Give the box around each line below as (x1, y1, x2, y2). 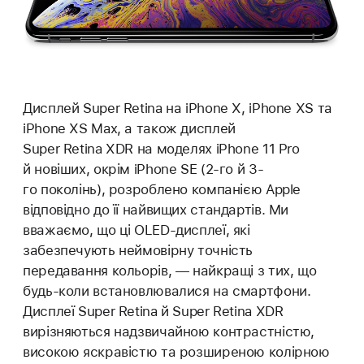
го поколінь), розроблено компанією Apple (23, 181, 301, 198)
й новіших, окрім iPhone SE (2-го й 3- (23, 161, 264, 178)
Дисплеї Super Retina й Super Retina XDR (23, 303, 284, 320)
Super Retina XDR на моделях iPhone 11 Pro (23, 141, 300, 158)
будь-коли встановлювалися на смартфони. (23, 283, 311, 300)
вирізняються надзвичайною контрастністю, (23, 323, 315, 340)
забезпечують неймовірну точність (23, 242, 253, 259)
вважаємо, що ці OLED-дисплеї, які (23, 222, 250, 239)
